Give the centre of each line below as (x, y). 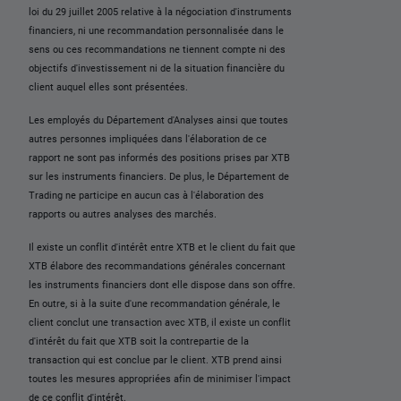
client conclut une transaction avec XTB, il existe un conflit (160, 322)
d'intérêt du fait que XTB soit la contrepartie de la (139, 341)
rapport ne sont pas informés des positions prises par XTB (159, 158)
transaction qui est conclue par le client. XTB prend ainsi (155, 360)
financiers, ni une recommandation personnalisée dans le (156, 30)
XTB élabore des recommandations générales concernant (157, 266)
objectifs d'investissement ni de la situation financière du (157, 68)
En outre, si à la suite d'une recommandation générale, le (154, 303)
